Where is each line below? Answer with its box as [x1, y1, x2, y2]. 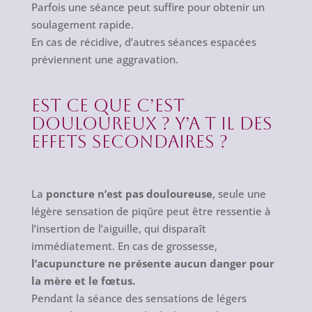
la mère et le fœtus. [31, 274, 135, 288]
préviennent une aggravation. [31, 52, 178, 67]
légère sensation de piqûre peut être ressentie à [31, 204, 271, 219]
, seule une [212, 187, 266, 201]
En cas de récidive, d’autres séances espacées [31, 35, 256, 49]
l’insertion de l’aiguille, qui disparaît [31, 221, 206, 236]
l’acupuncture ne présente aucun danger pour [31, 256, 274, 271]
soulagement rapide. [31, 17, 134, 32]
